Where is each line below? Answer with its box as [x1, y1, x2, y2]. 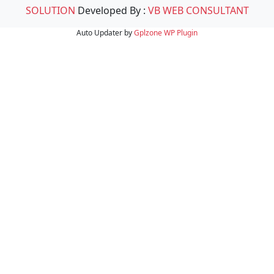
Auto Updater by [76, 27, 134, 38]
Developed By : [75, 3, 148, 17]
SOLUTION [25, 3, 75, 17]
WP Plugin [164, 27, 198, 38]
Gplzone [134, 27, 162, 38]
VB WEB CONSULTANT [147, 3, 249, 17]
